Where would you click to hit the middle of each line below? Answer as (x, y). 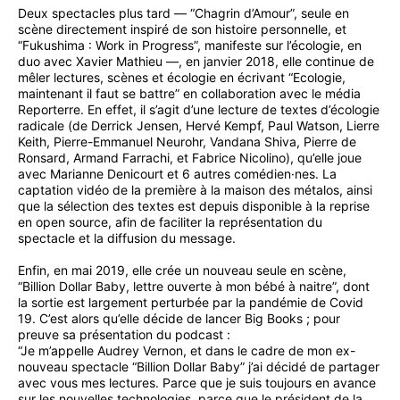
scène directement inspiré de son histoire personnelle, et (182, 29)
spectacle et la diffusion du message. (127, 237)
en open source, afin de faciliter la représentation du (170, 221)
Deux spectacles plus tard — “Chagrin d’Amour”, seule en (183, 12)
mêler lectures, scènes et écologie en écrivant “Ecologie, (182, 77)
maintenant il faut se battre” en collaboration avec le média (189, 93)
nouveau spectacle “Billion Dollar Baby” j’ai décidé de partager (199, 367)
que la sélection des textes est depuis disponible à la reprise (194, 205)
